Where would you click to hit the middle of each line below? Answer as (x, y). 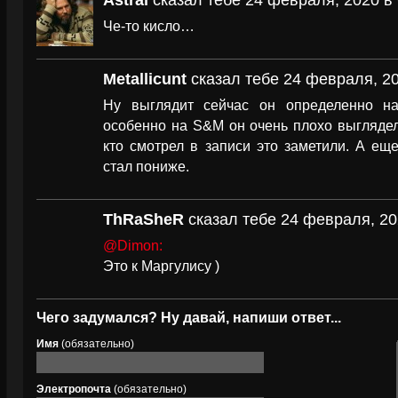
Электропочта (74, 389)
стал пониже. (146, 166)
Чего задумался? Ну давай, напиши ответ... (189, 318)
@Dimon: (133, 245)
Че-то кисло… (149, 26)
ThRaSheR (143, 219)
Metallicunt (145, 79)
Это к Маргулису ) (161, 266)
